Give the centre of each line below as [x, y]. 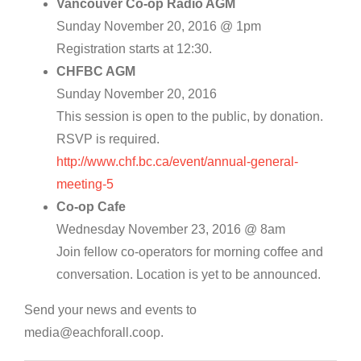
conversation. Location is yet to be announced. [189, 274]
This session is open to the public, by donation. [190, 116]
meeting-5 [85, 184]
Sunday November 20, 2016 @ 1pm [159, 26]
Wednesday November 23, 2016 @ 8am [171, 229]
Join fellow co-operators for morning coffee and [190, 251]
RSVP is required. [108, 139]
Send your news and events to [110, 309]
